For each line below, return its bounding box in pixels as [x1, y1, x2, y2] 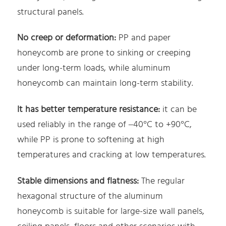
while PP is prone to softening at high [17, 133, 165, 148]
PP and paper [116, 31, 171, 46]
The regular [139, 174, 185, 189]
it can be [160, 102, 197, 118]
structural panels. [17, 5, 84, 20]
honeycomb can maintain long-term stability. [17, 76, 194, 91]
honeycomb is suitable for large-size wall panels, [17, 204, 205, 219]
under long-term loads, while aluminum [17, 61, 171, 76]
